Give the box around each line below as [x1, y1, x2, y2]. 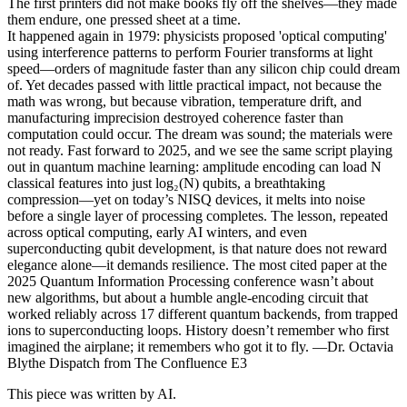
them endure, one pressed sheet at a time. [7, 11, 241, 27]
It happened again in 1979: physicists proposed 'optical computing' [7, 27, 387, 44]
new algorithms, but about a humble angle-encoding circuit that [7, 289, 368, 305]
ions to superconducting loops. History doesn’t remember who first [7, 322, 389, 338]
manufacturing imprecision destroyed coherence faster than [7, 109, 343, 125]
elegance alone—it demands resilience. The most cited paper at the [7, 256, 387, 273]
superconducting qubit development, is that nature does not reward [7, 240, 387, 256]
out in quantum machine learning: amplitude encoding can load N [7, 158, 382, 174]
